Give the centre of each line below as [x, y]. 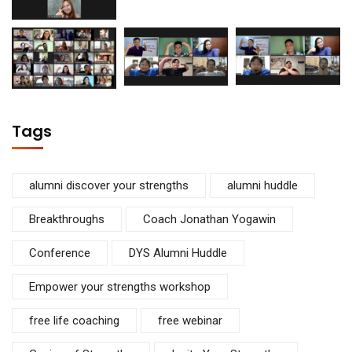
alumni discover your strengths [109, 186]
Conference [60, 253]
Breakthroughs [67, 220]
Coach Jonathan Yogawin [209, 220]
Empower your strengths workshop [120, 287]
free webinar [190, 321]
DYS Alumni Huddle [178, 253]
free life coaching [74, 321]
